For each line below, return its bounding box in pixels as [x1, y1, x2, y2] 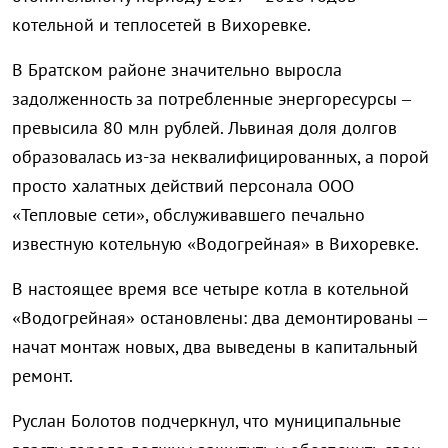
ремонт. [12, 364, 73, 388]
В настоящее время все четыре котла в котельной [12, 277, 409, 301]
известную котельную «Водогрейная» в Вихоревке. [12, 232, 419, 256]
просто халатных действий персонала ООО [12, 174, 354, 198]
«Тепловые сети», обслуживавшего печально [12, 203, 365, 227]
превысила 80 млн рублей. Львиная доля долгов [12, 116, 397, 140]
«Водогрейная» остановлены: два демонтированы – [12, 306, 427, 330]
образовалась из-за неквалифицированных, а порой [12, 145, 429, 169]
